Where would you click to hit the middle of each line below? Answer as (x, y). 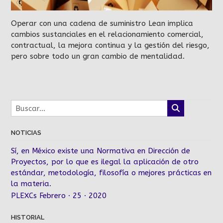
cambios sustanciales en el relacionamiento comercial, (107, 34)
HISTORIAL (28, 218)
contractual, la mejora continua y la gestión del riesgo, (110, 45)
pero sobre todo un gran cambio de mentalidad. (98, 56)
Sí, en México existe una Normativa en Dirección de (101, 151)
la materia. (31, 184)
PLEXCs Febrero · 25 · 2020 (59, 196)
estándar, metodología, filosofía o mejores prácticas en (111, 173)
